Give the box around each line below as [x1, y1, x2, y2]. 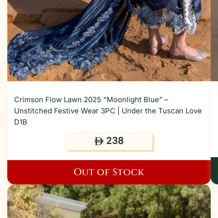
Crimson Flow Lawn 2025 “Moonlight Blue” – [14, 95, 168, 105]
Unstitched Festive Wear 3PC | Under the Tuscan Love [14, 106, 202, 116]
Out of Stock [73, 165, 145, 179]
